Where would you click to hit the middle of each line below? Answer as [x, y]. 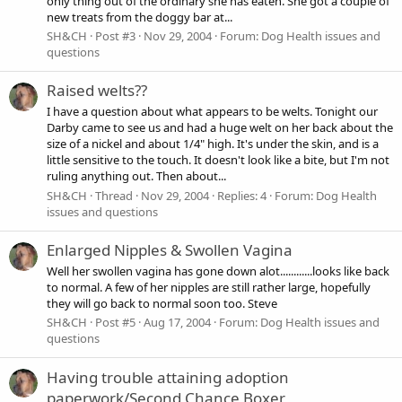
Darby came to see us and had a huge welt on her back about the [220, 128]
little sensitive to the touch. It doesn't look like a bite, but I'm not [218, 160]
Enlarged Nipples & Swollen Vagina [170, 249]
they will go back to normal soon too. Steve [162, 304]
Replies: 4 [242, 195]
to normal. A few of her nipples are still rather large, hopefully [209, 288]
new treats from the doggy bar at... [140, 17]
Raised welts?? [97, 91]
